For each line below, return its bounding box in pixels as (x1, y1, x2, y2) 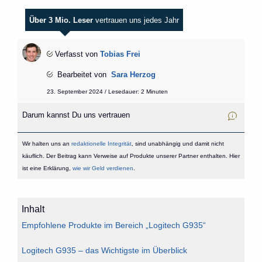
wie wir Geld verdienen (72, 164, 133, 171)
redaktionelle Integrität (71, 140, 132, 147)
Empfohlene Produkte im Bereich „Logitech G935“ (22, 220, 206, 230)
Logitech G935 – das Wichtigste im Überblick (22, 246, 187, 256)
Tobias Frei (99, 50, 140, 59)
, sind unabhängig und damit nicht (131, 140, 224, 147)
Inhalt (22, 204, 44, 214)
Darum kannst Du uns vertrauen (22, 111, 139, 120)
